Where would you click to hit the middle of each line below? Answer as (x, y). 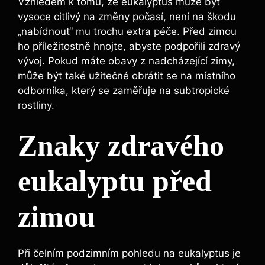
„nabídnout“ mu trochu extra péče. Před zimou (127, 31)
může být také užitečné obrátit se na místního (127, 75)
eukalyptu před (115, 181)
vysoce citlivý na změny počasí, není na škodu (127, 16)
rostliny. (36, 105)
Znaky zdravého (121, 146)
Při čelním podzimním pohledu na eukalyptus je (129, 253)
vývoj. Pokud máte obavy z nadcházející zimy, (126, 61)
